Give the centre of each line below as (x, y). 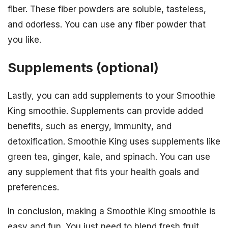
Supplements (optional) (83, 67)
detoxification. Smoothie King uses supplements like (114, 142)
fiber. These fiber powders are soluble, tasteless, (107, 9)
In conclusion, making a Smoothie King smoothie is (112, 211)
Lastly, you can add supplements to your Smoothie (111, 96)
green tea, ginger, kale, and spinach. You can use (109, 157)
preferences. (33, 188)
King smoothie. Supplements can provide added (105, 111)
